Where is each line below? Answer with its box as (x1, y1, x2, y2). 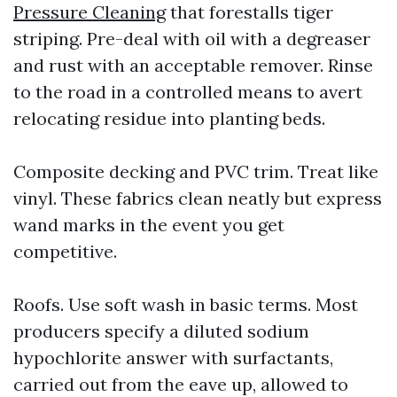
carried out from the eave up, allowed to (13, 373, 348, 395)
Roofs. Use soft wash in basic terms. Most (13, 293, 358, 315)
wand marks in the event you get (13, 214, 284, 236)
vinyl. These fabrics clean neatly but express (13, 187, 382, 209)
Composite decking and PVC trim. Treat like (13, 160, 378, 183)
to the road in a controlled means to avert (13, 81, 362, 103)
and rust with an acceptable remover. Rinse (13, 54, 373, 76)
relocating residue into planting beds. (13, 107, 325, 129)
